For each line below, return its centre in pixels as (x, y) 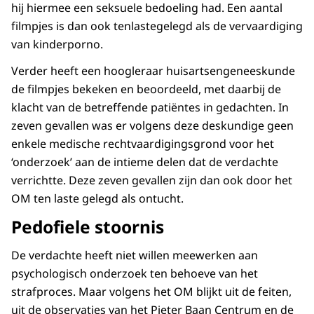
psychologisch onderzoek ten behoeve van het (135, 274)
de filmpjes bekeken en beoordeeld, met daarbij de (146, 89)
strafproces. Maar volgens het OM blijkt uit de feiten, (151, 292)
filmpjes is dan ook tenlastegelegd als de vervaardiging (157, 26)
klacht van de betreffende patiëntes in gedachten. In (150, 108)
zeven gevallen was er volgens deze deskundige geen (152, 126)
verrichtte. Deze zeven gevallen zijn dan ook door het (152, 180)
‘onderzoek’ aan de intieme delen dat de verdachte (145, 162)
